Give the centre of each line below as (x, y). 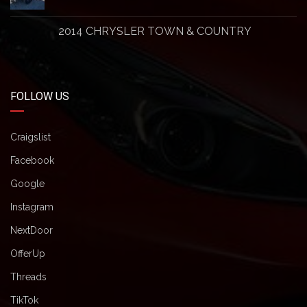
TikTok (24, 300)
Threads (28, 277)
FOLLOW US (40, 96)
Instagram (32, 207)
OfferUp (28, 254)
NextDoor (32, 230)
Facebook (32, 160)
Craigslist (30, 137)
